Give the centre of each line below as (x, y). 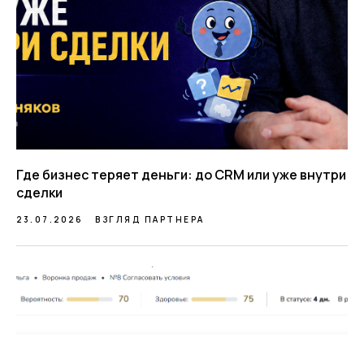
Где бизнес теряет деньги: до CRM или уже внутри (181, 175)
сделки (39, 193)
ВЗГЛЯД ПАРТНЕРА (150, 219)
